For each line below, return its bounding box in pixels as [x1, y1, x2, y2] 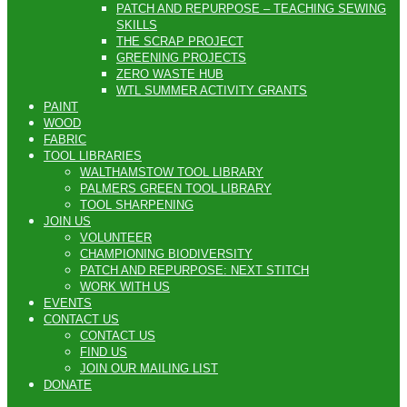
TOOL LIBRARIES [44, 150, 142, 164]
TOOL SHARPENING [80, 199, 194, 213]
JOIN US [44, 215, 91, 229]
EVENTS [44, 297, 92, 311]
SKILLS [116, 19, 157, 33]
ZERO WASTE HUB [116, 68, 223, 82]
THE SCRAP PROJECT [116, 35, 243, 49]
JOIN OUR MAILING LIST [80, 362, 218, 376]
